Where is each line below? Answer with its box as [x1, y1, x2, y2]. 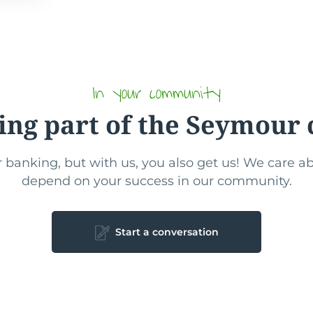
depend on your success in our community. [21, 173, 292, 189]
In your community [92, 77, 221, 109]
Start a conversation [115, 226, 219, 239]
